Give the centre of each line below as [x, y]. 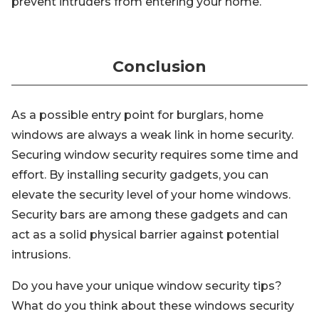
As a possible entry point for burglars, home [137, 115]
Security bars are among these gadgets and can [150, 215]
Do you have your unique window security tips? [147, 286]
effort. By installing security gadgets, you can [140, 175]
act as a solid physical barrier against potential [145, 235]
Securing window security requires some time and [155, 155]
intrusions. [41, 255]
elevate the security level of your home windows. [151, 195]
